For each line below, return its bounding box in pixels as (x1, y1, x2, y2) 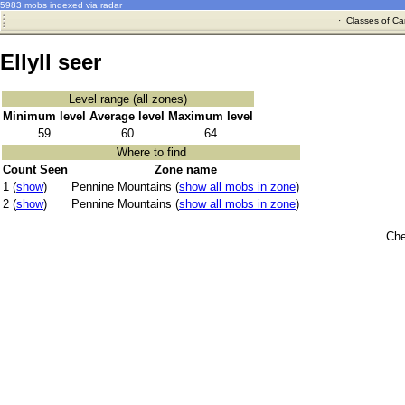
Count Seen (3, 163, 68, 177)
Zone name (154, 163, 217, 177)
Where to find (116, 146, 186, 160)
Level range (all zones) (69, 92, 187, 107)
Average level (89, 109, 165, 124)
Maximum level (168, 109, 253, 124)
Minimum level (3, 109, 86, 124)
